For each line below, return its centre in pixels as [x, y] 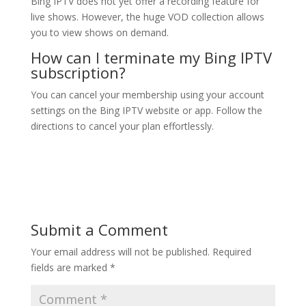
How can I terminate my [117, 57]
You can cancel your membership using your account [147, 95]
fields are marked [70, 267]
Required [232, 252]
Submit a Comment [99, 229]
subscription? [78, 72]
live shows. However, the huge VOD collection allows [147, 17]
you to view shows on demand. [99, 32]
